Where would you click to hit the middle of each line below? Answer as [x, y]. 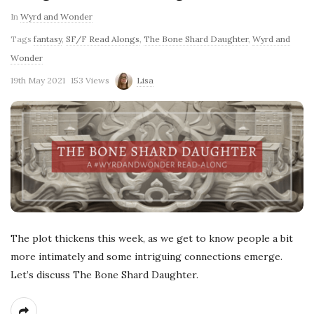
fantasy [48, 39]
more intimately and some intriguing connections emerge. [146, 257]
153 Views [90, 80]
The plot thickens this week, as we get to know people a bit [152, 238]
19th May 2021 [38, 80]
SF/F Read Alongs [103, 39]
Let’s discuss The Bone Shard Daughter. [104, 275]
